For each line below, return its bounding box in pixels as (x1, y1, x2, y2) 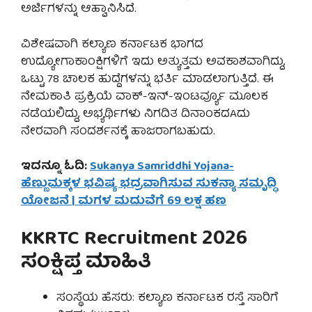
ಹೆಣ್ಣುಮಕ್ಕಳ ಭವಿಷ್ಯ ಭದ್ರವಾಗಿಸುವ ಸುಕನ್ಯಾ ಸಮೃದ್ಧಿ (21, 174, 276, 195)
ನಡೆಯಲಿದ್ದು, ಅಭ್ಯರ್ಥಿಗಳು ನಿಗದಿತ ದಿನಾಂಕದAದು (21, 104, 250, 125)
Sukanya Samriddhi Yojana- (90, 157, 234, 178)
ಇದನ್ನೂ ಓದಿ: (21, 157, 90, 178)
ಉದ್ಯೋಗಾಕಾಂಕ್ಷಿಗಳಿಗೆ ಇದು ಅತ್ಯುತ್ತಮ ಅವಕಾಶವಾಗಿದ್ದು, (21, 52, 285, 72)
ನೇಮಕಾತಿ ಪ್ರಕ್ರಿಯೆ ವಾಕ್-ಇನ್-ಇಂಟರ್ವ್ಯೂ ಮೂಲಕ (21, 86, 268, 107)
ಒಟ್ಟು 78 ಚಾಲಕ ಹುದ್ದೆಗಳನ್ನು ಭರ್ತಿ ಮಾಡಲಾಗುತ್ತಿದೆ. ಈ (21, 69, 274, 90)
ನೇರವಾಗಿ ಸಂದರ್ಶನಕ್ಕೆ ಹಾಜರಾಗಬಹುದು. (21, 121, 215, 142)
